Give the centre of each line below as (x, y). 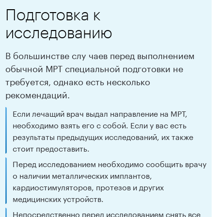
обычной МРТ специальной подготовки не (94, 68)
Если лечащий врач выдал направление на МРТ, (100, 113)
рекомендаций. (38, 94)
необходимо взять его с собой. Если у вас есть (100, 124)
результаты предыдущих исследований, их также (103, 136)
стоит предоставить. (51, 148)
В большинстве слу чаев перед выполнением (100, 54)
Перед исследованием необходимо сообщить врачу (110, 163)
